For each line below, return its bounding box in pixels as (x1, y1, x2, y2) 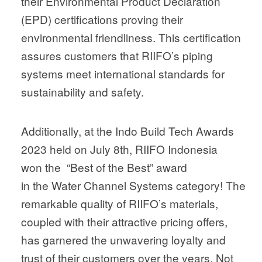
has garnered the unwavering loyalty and (20, 232, 226, 248)
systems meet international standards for (20, 65, 225, 82)
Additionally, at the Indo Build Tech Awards (20, 123, 234, 139)
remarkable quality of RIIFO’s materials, (20, 195, 218, 212)
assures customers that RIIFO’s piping (20, 47, 213, 64)
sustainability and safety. (20, 84, 144, 100)
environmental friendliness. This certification (20, 29, 241, 46)
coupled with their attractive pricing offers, (20, 213, 227, 230)
